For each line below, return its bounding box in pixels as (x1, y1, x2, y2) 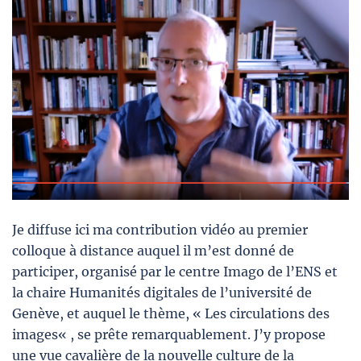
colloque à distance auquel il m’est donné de (12, 242, 294, 259)
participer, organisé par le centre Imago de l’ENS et (12, 263, 338, 280)
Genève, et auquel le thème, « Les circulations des (12, 305, 330, 322)
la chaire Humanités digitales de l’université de (12, 284, 312, 301)
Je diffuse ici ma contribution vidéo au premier (12, 221, 308, 238)
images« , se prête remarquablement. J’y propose (12, 326, 326, 342)
